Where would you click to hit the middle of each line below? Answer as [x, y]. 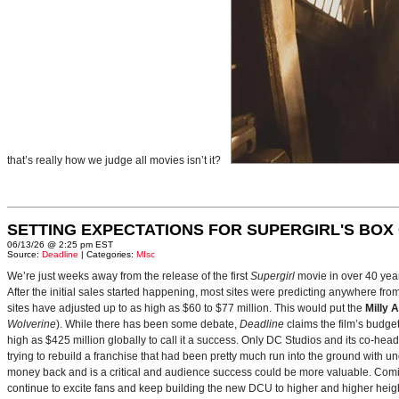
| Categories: [107, 254]
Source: [24, 254]
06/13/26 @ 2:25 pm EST [60, 244]
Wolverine [32, 324]
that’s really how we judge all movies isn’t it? [117, 160]
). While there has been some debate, [148, 324]
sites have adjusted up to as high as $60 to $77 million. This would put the [186, 308]
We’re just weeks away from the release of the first [129, 276]
